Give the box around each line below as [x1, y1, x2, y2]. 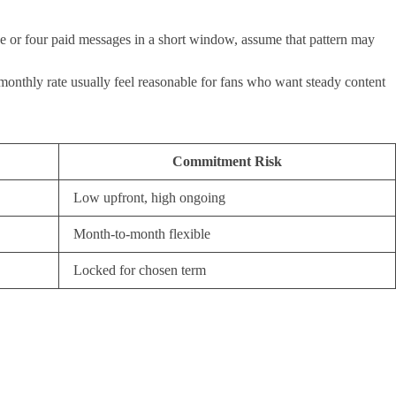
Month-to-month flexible [73, 225, 210, 241]
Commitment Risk [172, 153, 282, 169]
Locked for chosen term [73, 262, 206, 278]
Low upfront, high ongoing [73, 189, 225, 205]
